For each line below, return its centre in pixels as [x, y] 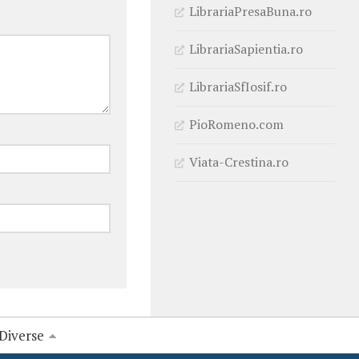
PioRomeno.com [236, 124]
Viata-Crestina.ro [239, 161]
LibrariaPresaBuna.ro [250, 11]
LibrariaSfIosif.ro [238, 86]
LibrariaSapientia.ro [246, 48]
